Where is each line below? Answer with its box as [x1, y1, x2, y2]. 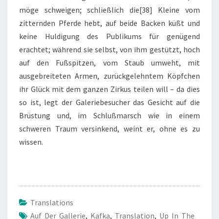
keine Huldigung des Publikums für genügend [19, 31, 200, 42]
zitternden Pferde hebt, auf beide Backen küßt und [19, 18, 200, 28]
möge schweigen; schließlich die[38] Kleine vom [19, 5, 200, 15]
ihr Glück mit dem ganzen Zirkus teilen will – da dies [19, 84, 200, 94]
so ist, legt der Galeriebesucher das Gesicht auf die [19, 97, 200, 108]
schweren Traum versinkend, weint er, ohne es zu [19, 124, 200, 134]
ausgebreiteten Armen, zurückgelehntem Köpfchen [19, 71, 200, 81]
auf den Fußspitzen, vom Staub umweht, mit [19, 58, 200, 68]
